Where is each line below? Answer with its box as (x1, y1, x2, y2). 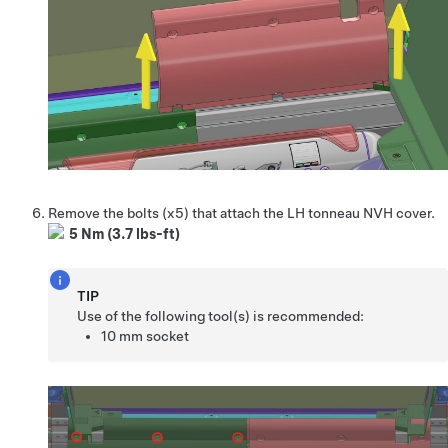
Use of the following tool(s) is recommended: (77, 307, 365, 324)
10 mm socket (101, 327, 190, 344)
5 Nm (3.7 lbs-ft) (69, 225, 180, 242)
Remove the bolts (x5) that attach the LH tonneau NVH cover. (48, 204, 435, 221)
